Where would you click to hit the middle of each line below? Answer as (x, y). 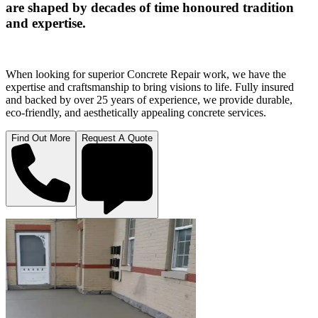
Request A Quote (117, 138)
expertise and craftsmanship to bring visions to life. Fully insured (150, 87)
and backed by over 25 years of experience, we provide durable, (149, 100)
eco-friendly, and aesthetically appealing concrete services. (136, 113)
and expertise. (46, 23)
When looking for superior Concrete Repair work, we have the (146, 75)
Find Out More (41, 138)
